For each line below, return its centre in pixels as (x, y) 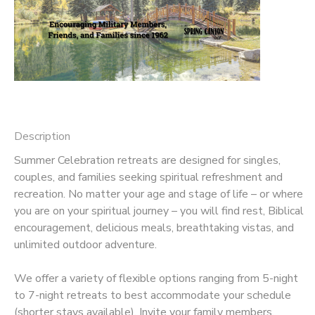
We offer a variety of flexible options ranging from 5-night (156, 278)
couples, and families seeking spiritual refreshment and (148, 177)
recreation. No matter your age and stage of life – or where (159, 194)
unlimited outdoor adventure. (85, 244)
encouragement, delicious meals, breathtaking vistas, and (154, 227)
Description (42, 136)
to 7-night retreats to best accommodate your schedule (153, 295)
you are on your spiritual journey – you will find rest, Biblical (159, 211)
